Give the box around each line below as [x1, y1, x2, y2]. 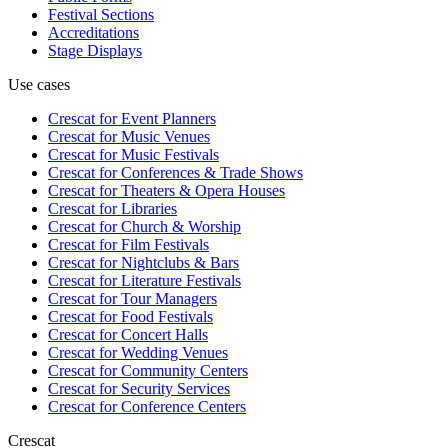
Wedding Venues [117, 343, 228, 361]
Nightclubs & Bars [117, 253, 239, 271]
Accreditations [48, 23, 139, 41]
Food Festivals [117, 307, 213, 325]
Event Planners [117, 109, 216, 127]
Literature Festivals [117, 271, 241, 289]
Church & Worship [117, 217, 241, 235]
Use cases [8, 75, 70, 93]
